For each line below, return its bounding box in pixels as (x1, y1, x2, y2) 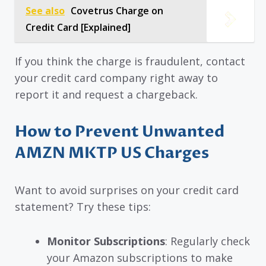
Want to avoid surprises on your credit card (15, 182, 239, 197)
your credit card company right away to (15, 70, 218, 85)
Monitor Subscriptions (47, 234, 165, 249)
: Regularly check (165, 234, 250, 249)
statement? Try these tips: (15, 199, 151, 214)
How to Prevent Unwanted (15, 121, 224, 142)
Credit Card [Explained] (26, 20, 131, 34)
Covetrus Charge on (71, 4, 163, 17)
